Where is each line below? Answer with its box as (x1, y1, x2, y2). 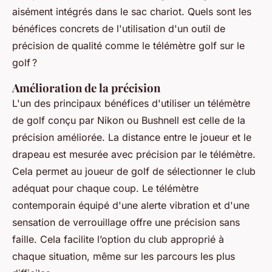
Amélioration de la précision (12, 80, 160, 96)
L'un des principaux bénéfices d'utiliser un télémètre (12, 97, 250, 110)
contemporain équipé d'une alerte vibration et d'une (12, 199, 250, 212)
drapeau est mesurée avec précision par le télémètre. (12, 148, 256, 161)
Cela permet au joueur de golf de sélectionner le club (12, 165, 256, 178)
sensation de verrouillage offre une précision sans (12, 216, 240, 229)
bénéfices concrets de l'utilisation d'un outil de (12, 22, 225, 35)
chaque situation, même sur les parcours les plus (12, 250, 235, 263)
